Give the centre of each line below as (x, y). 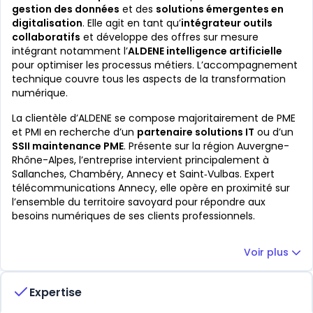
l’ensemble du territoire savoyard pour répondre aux (139, 202)
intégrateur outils (227, 23)
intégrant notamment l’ (70, 51)
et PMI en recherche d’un (74, 132)
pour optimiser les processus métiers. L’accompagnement (155, 65)
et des (138, 9)
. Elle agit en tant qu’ (132, 23)
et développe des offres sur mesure (169, 37)
